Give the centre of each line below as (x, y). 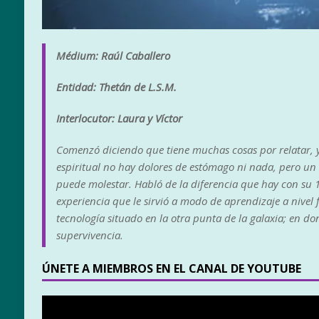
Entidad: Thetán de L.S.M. (116, 87)
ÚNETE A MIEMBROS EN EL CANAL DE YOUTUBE (171, 269)
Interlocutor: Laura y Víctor (119, 119)
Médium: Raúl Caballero (113, 56)
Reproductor (70, 303)
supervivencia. (89, 235)
